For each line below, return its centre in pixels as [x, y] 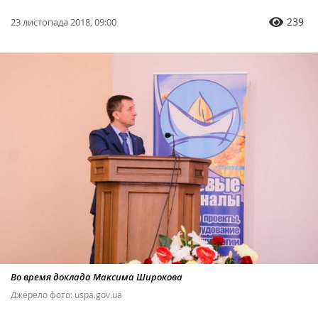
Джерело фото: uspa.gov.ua [66, 295]
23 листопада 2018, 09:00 [64, 22]
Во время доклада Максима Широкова [97, 277]
